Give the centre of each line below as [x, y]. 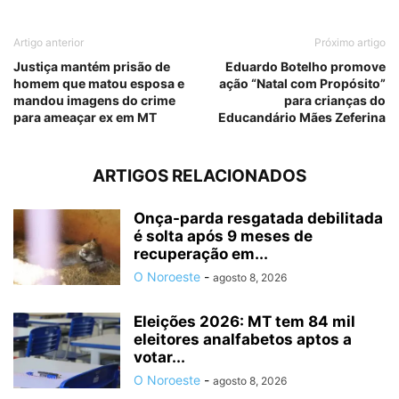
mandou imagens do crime [94, 101]
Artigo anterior [49, 43]
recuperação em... [201, 254]
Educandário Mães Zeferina [302, 118]
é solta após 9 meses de [223, 236]
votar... [159, 358]
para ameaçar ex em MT [85, 118]
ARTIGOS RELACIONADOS [199, 176]
